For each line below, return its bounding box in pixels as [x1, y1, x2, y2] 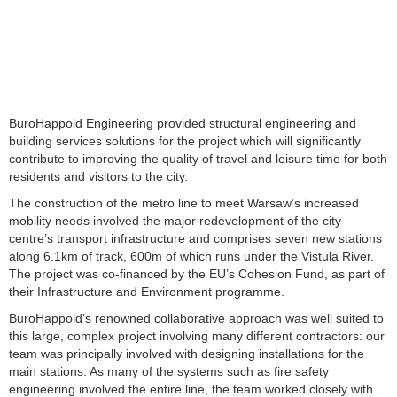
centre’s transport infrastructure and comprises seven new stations [9, 231, 382, 246]
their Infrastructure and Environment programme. [9, 284, 284, 300]
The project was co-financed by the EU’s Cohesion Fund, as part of [9, 267, 385, 282]
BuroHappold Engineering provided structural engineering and [9, 116, 356, 131]
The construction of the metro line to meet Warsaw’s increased [9, 196, 359, 211]
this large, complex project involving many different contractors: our [9, 329, 385, 344]
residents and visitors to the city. [9, 169, 188, 184]
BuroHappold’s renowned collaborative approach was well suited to [9, 311, 384, 326]
